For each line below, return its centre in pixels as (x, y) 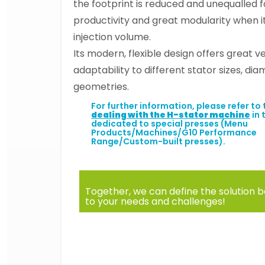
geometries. (102, 87)
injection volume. (112, 37)
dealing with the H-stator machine (171, 115)
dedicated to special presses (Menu (169, 124)
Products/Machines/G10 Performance (174, 132)
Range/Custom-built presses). (159, 141)
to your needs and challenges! (156, 201)
